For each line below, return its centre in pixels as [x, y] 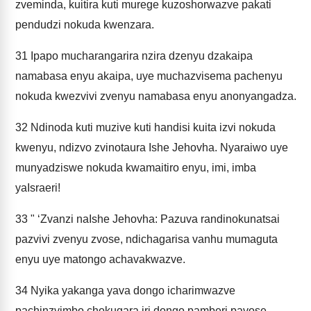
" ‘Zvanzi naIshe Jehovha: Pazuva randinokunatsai [154, 219]
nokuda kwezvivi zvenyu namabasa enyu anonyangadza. [156, 96]
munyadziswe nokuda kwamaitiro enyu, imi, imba [136, 168]
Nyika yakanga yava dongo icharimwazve [132, 291]
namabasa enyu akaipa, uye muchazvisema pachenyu [149, 76]
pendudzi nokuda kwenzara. [85, 25]
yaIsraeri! [38, 188]
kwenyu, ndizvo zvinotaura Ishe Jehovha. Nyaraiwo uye [152, 148]
